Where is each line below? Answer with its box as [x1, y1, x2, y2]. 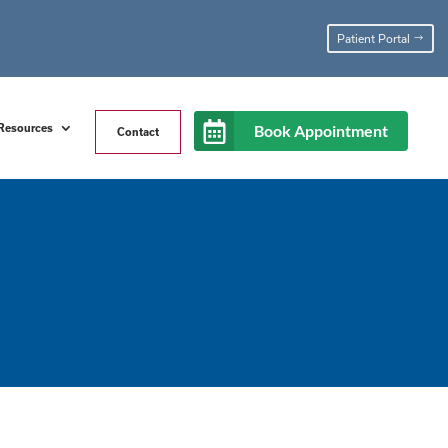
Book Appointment [254, 120, 389, 140]
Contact [117, 125, 160, 138]
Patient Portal [336, 31, 410, 45]
